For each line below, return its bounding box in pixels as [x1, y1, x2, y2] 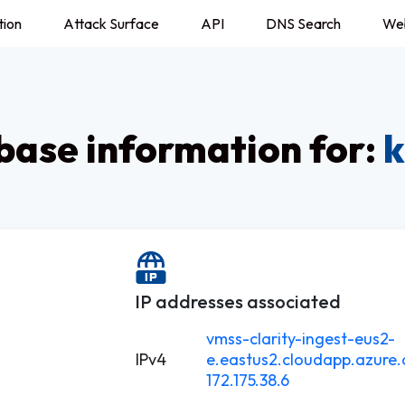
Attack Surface [63, 14, 159, 33]
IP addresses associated [135, 290, 341, 313]
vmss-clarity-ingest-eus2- [206, 328, 395, 349]
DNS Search [266, 14, 341, 33]
